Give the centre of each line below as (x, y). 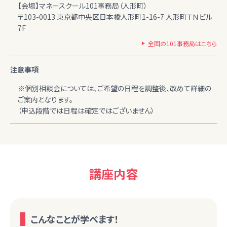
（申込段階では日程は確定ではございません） (86, 110)
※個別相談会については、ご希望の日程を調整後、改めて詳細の (115, 88)
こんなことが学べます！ (75, 219)
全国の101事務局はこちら (182, 43)
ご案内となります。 (45, 99)
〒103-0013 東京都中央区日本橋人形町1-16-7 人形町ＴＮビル (115, 16)
